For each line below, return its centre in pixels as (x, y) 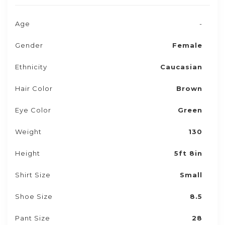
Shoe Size (34, 196)
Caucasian (181, 67)
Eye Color (33, 110)
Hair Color (34, 88)
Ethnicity (31, 67)
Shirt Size (33, 175)
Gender (29, 45)
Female (187, 45)
